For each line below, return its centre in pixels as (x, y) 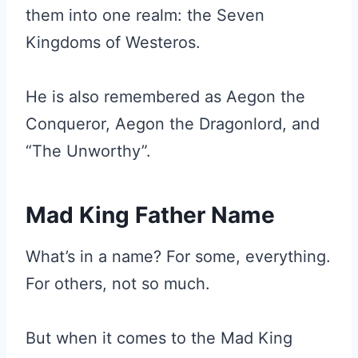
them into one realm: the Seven (145, 15)
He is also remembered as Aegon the (165, 97)
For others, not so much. (118, 284)
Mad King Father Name (150, 215)
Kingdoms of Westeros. (113, 42)
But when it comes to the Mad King (159, 338)
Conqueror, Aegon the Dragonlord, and (173, 124)
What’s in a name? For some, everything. (178, 257)
